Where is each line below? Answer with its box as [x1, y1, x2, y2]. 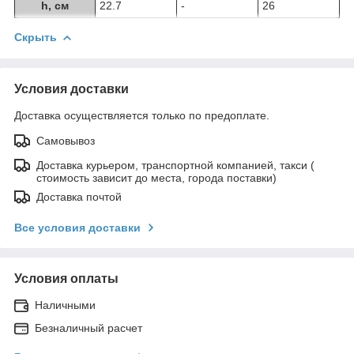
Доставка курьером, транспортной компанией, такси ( [36, 158, 314, 171]
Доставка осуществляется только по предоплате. [14, 108, 269, 122]
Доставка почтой [36, 190, 122, 203]
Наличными [35, 298, 96, 311]
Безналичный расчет [35, 321, 142, 334]
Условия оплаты [14, 271, 119, 285]
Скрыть [14, 31, 57, 44]
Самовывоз [36, 134, 95, 147]
